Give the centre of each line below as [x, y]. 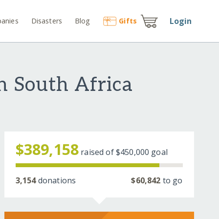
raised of [98, 152]
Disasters [47, 21]
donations [56, 181]
